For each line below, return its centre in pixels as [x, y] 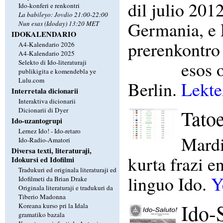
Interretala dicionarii [45, 91]
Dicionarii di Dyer [43, 110]
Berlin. [154, 89]
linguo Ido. [169, 183]
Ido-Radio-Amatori [44, 140]
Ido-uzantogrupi [37, 120]
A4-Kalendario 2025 [46, 53]
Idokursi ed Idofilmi [43, 159]
